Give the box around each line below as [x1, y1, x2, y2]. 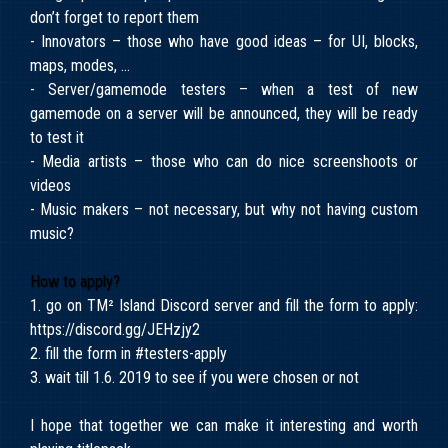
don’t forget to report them [30, 8, 199, 28]
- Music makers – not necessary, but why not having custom [30, 200, 418, 220]
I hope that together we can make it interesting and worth [30, 416, 418, 436]
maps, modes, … [30, 56, 130, 76]
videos [30, 176, 71, 196]
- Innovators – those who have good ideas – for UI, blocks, [30, 32, 418, 52]
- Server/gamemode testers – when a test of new [30, 80, 418, 100]
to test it [30, 128, 84, 148]
